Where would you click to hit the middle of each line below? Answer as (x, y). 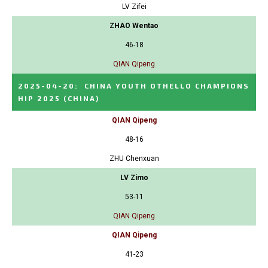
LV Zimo (134, 177)
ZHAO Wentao (134, 25)
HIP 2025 (39, 98)
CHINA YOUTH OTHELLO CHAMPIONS (167, 85)
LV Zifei (134, 6)
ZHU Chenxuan (134, 158)
